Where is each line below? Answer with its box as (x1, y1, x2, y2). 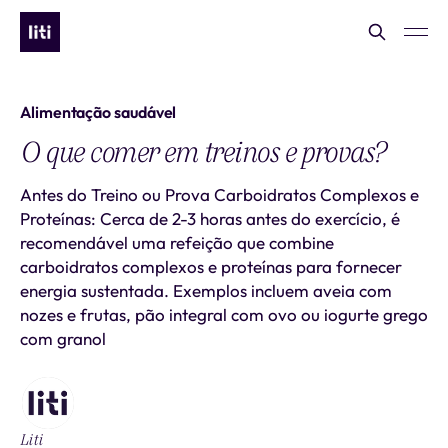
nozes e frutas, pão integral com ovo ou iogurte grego (20, 304, 428, 325)
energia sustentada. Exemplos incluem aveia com (20, 280, 392, 301)
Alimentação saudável (20, 102, 177, 122)
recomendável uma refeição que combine (20, 232, 334, 253)
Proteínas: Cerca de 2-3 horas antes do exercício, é (20, 208, 400, 229)
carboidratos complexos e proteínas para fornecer (20, 256, 402, 277)
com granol (20, 328, 106, 349)
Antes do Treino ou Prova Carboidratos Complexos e (20, 184, 419, 205)
